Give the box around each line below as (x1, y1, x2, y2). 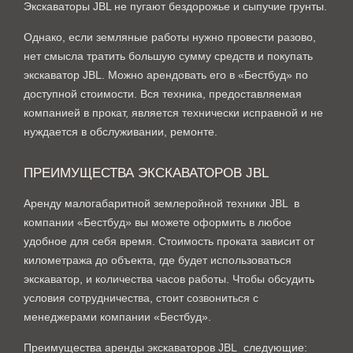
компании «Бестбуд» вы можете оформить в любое (24, 216, 292, 229)
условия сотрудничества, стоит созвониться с (24, 292, 258, 304)
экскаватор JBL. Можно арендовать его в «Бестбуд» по (24, 69, 308, 81)
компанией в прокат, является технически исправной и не (24, 106, 323, 119)
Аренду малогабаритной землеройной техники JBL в (24, 197, 299, 210)
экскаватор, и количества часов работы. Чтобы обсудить (24, 273, 314, 285)
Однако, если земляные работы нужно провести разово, (24, 31, 316, 43)
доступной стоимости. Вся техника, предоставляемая (24, 87, 302, 100)
